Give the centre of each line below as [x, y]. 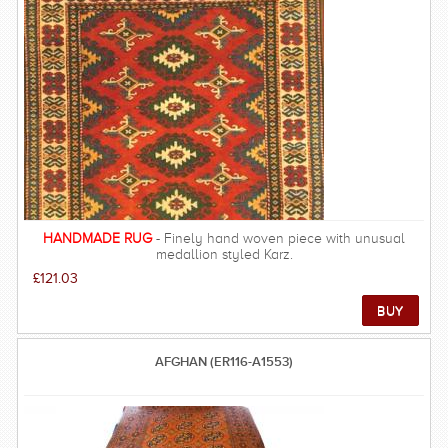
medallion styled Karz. [224, 254]
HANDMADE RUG [97, 238]
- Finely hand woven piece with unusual [278, 238]
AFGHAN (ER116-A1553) [224, 361]
